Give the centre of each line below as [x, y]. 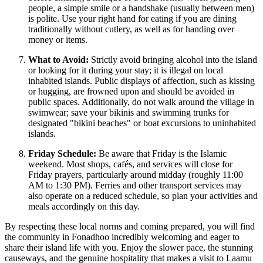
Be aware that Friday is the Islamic [161, 154]
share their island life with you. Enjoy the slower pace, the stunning [129, 248]
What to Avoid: [58, 60]
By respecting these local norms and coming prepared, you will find [130, 227]
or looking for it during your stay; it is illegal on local [126, 70]
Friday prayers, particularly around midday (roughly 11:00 [136, 175]
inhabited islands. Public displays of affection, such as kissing [141, 81]
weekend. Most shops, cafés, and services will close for [130, 164]
